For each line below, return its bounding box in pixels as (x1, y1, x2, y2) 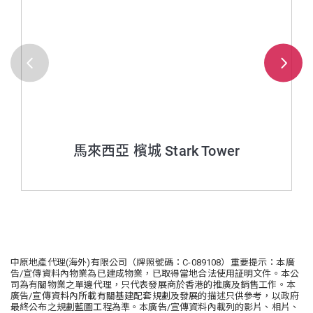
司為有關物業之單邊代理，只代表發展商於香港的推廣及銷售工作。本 (10, 279, 296, 290)
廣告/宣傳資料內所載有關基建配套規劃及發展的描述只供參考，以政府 (10, 290, 300, 301)
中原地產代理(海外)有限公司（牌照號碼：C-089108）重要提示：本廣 (10, 256, 295, 268)
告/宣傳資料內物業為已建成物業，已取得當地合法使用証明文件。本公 (10, 268, 300, 279)
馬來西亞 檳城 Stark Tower (73, 143, 240, 160)
